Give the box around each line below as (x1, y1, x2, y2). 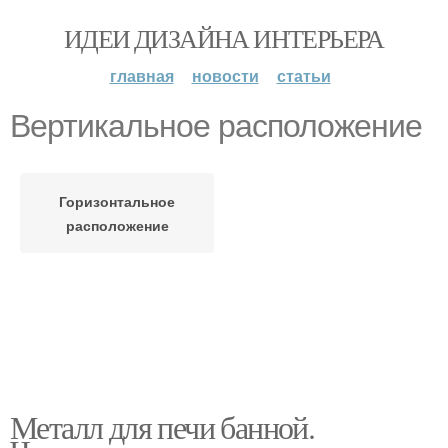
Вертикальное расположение (10, 108, 422, 144)
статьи (276, 64, 331, 87)
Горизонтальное (59, 191, 175, 211)
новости (191, 64, 259, 87)
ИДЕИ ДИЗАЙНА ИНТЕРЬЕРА (64, 21, 384, 55)
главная (109, 64, 174, 87)
